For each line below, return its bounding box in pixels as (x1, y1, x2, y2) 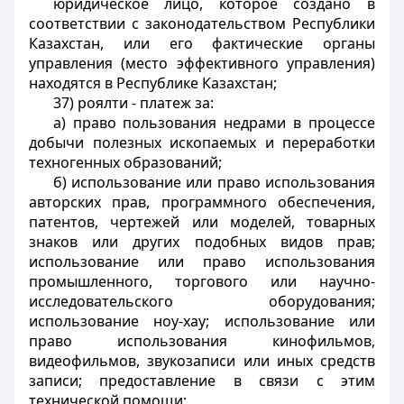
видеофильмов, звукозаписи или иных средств (29, 351, 375, 371)
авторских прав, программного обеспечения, (29, 192, 375, 212)
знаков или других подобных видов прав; (29, 232, 375, 252)
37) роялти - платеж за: (52, 93, 214, 113)
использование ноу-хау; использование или (29, 311, 375, 331)
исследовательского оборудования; (29, 291, 375, 311)
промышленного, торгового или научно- (29, 271, 375, 291)
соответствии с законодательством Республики (29, 14, 375, 33)
